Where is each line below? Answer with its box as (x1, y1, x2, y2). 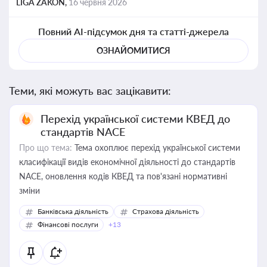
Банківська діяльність (38, 207, 108, 216)
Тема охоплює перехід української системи (72, 142, 240, 153)
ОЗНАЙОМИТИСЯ (97, 45, 170, 55)
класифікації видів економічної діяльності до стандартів (19, 157, 235, 167)
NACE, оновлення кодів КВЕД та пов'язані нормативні (19, 171, 227, 181)
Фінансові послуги (38, 220, 98, 229)
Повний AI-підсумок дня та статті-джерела (38, 26, 229, 37)
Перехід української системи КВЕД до (41, 112, 230, 125)
